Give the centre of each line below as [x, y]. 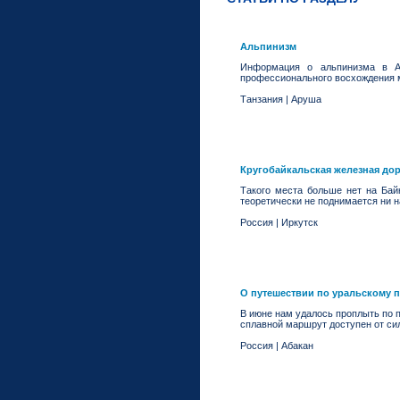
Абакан [297, 346]
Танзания [262, 99]
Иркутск [300, 222]
